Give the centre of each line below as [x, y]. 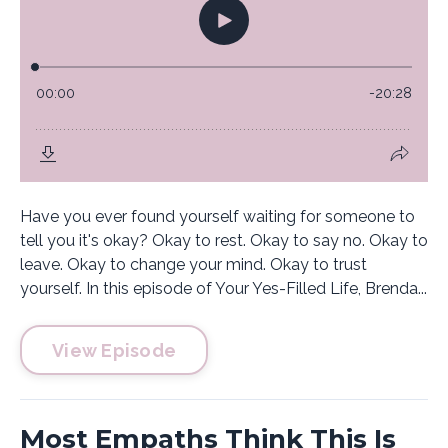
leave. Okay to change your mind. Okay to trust [193, 264]
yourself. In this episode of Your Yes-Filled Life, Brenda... [223, 288]
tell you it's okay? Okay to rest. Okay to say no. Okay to [224, 240]
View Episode [114, 350]
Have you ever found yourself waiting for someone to [217, 216]
